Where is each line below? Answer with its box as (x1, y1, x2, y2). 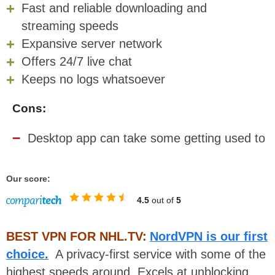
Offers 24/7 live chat (21, 54, 132, 68)
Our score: (6, 174, 50, 184)
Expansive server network (21, 36, 162, 50)
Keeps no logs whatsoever (21, 72, 165, 86)
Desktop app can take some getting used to (28, 131, 265, 145)
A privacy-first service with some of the (48, 247, 266, 261)
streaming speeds (21, 18, 118, 33)
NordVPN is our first (150, 230, 268, 244)
